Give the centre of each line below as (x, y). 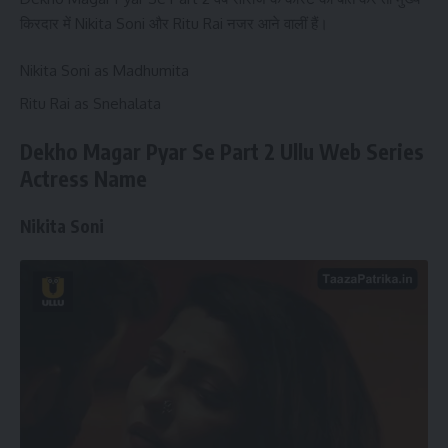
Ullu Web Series (349, 151)
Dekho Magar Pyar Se (117, 151)
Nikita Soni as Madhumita (104, 70)
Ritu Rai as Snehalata (90, 103)
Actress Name (83, 178)
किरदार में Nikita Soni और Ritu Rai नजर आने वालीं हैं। (174, 23)
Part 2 (245, 151)
